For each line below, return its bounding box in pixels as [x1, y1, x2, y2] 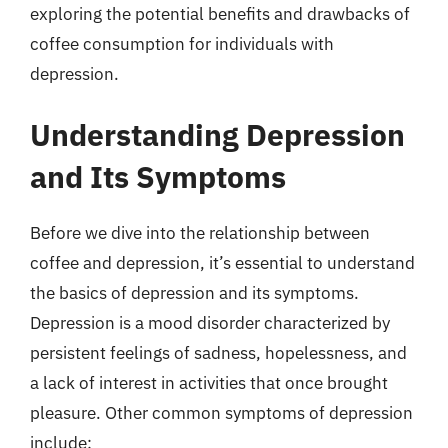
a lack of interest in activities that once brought [30, 372, 388, 394]
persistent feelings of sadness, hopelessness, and [30, 342, 407, 364]
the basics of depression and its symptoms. [30, 282, 359, 304]
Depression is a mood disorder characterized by [30, 312, 390, 334]
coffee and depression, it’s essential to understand [30, 252, 415, 274]
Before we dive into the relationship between [30, 222, 370, 244]
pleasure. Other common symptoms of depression [30, 402, 413, 424]
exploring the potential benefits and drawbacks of [30, 2, 410, 25]
